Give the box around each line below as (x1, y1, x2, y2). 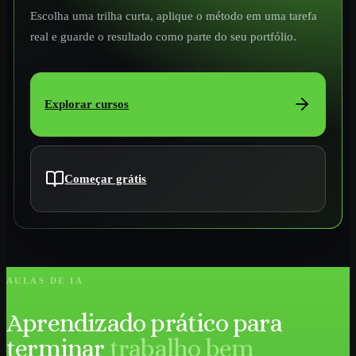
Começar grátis (64, 172, 147, 185)
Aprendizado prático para (6, 308, 282, 338)
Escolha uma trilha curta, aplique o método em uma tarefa (30, 8, 317, 22)
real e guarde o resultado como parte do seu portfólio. (30, 29, 296, 43)
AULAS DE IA (6, 276, 84, 286)
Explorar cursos (44, 97, 130, 110)
